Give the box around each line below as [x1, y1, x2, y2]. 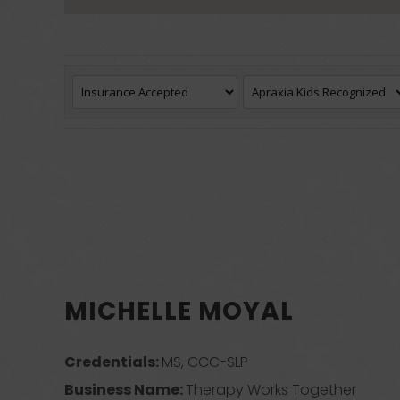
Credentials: [64, 352, 162, 372]
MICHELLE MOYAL [64, 294, 294, 329]
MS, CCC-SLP [162, 352, 249, 372]
